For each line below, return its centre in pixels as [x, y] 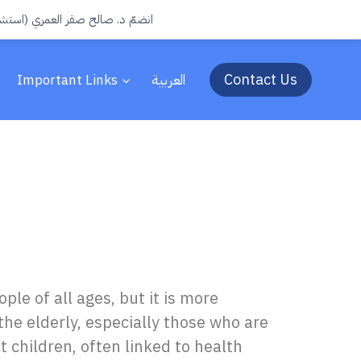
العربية [169, 80]
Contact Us [261, 79]
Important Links [67, 80]
